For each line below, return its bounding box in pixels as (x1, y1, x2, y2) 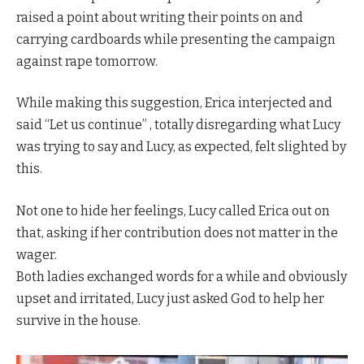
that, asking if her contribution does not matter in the (16, 224, 338, 240)
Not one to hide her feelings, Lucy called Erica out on (16, 202, 330, 219)
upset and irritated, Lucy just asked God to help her (16, 290, 324, 306)
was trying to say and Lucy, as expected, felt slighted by (16, 139, 346, 155)
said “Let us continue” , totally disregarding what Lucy (16, 117, 340, 133)
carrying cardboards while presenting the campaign (16, 31, 336, 47)
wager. (16, 246, 57, 262)
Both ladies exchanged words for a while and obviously (16, 268, 347, 284)
